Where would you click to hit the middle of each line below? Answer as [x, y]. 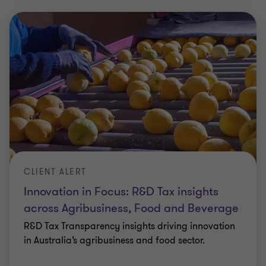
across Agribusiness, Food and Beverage [131, 208]
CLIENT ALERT [55, 172]
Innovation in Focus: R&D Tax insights [121, 191]
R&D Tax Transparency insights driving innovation [129, 226]
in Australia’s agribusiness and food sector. [114, 240]
